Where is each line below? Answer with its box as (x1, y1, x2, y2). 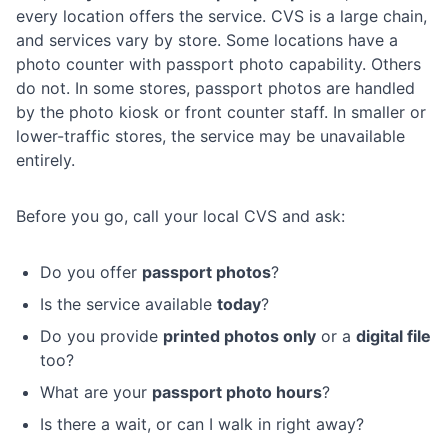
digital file (356, 326, 431, 347)
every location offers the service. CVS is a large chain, (16, 6, 427, 27)
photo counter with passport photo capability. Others (16, 54, 421, 75)
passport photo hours (152, 382, 322, 403)
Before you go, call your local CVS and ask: (16, 206, 345, 227)
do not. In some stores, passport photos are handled (16, 78, 415, 99)
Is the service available (40, 294, 217, 315)
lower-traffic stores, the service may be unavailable (16, 126, 405, 147)
